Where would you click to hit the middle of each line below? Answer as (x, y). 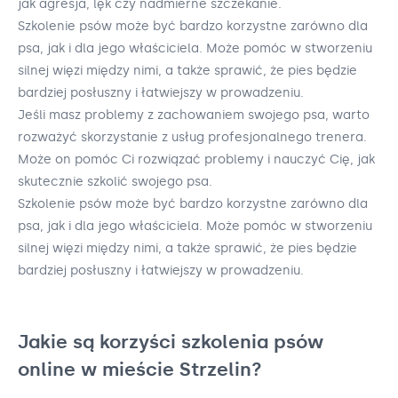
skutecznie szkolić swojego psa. (115, 182)
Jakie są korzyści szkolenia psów (171, 342)
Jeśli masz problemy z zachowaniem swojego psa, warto (194, 115)
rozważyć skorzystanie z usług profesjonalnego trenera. (192, 138)
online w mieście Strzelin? (140, 370)
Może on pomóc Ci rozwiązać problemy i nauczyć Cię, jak (196, 160)
